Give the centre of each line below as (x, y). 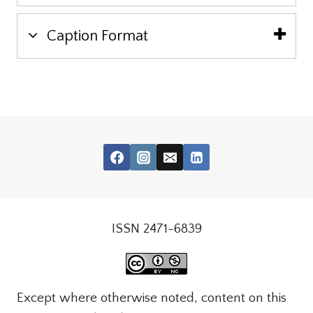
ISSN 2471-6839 (156, 229)
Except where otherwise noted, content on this (152, 298)
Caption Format (96, 36)
